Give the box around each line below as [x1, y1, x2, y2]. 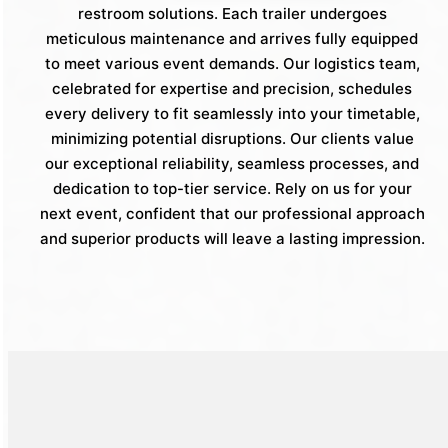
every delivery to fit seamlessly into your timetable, [44, 104, 420, 124]
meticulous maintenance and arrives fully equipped [46, 29, 418, 49]
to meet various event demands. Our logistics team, [44, 54, 420, 74]
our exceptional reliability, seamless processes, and [45, 154, 419, 174]
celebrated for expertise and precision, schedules [52, 79, 412, 99]
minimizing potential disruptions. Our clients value [50, 129, 414, 149]
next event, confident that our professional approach [39, 204, 425, 224]
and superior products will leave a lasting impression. [39, 229, 425, 249]
